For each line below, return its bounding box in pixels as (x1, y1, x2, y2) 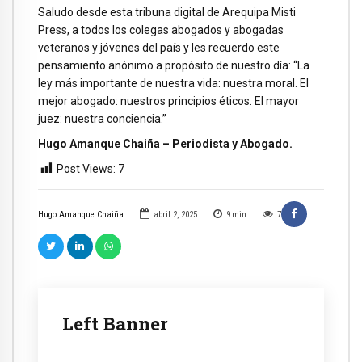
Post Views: (57, 162, 116, 175)
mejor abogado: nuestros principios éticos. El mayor (38, 95, 299, 108)
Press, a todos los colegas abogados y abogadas (38, 23, 284, 37)
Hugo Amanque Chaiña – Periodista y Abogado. (38, 137, 293, 151)
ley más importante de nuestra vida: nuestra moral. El (38, 77, 309, 90)
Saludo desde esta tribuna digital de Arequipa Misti (38, 6, 296, 19)
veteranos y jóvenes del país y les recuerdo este (38, 41, 280, 55)
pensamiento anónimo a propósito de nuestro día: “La (38, 59, 309, 73)
